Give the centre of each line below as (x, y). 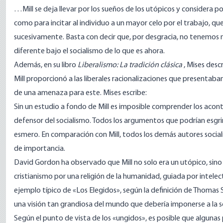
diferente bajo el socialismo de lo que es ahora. (89, 51)
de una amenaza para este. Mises (68, 93)
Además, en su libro (46, 65)
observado (88, 163)
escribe (134, 93)
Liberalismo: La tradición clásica (130, 65)
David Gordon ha (42, 163)
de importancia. (40, 149)
